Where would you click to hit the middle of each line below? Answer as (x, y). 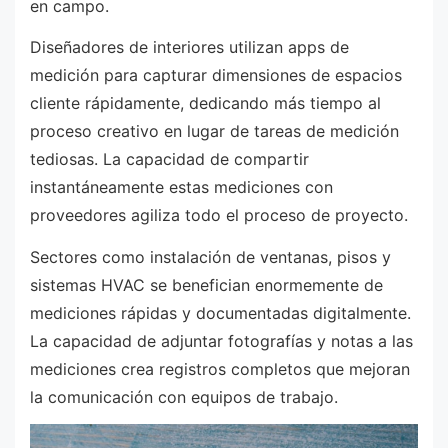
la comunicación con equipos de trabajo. (184, 396)
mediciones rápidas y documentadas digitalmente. (220, 312)
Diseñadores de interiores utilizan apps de (189, 47)
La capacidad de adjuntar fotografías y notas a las (221, 340)
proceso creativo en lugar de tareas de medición (214, 131)
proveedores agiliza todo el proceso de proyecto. (219, 215)
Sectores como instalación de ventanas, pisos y (210, 256)
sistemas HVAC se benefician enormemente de (206, 284)
